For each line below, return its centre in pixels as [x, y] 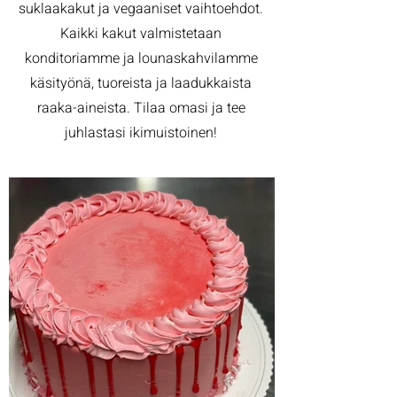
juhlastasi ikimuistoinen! [141, 133]
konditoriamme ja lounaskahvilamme [141, 58]
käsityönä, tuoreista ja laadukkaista [141, 83]
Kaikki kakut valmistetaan [141, 34]
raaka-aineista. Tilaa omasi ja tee [141, 108]
